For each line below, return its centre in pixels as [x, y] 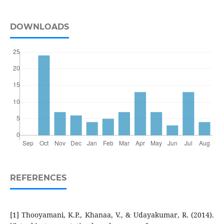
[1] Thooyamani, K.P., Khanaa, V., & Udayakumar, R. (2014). [112, 215]
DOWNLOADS [39, 27]
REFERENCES [38, 178]
